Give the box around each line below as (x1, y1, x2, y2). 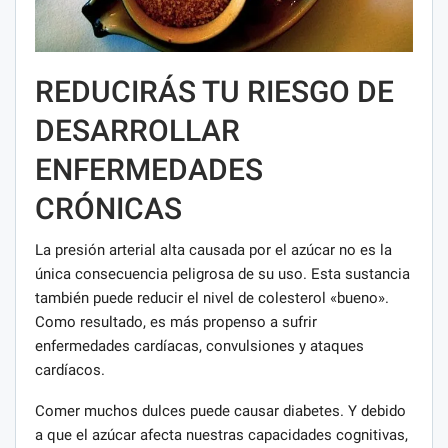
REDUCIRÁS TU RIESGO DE (35, 74, 394, 110)
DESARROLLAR (35, 113, 240, 149)
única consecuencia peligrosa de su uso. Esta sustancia (35, 265, 410, 284)
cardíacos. (35, 361, 105, 380)
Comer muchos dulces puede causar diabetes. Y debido (35, 402, 406, 421)
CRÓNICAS (35, 191, 182, 227)
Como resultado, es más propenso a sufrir (35, 313, 317, 332)
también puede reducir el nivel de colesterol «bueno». (35, 289, 389, 308)
